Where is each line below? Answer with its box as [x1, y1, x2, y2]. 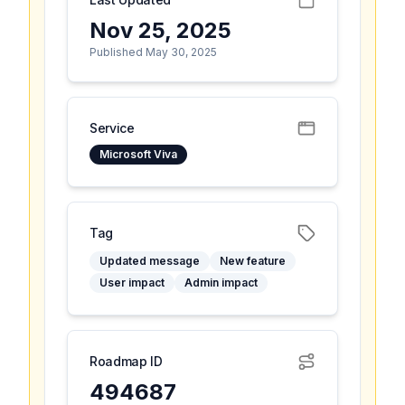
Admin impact [184, 276, 258, 289]
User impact [99, 276, 165, 289]
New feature [220, 254, 286, 268]
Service [89, 120, 135, 136]
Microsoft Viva [99, 147, 177, 161]
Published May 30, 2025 [89, 45, 217, 59]
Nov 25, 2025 [89, 17, 231, 43]
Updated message [99, 254, 200, 268]
